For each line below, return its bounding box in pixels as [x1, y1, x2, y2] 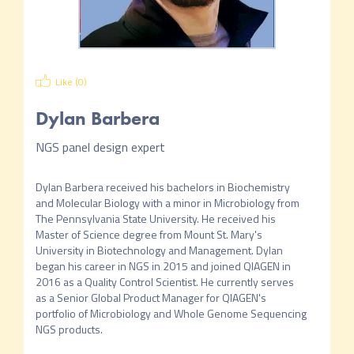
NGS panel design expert [35, 137, 165, 156]
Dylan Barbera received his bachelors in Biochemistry [35, 179, 290, 195]
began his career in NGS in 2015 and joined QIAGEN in [35, 258, 291, 274]
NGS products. [35, 321, 103, 337]
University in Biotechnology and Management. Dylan [35, 242, 283, 258]
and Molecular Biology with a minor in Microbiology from [35, 194, 299, 211]
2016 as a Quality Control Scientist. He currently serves [35, 273, 294, 290]
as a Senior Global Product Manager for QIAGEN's [35, 289, 266, 306]
